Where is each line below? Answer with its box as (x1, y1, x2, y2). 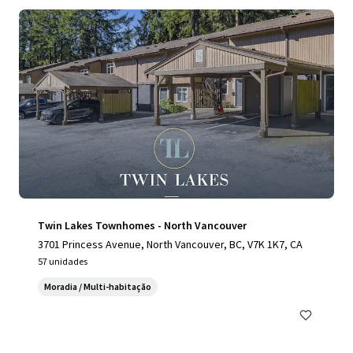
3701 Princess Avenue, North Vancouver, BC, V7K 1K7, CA (38, 237, 303, 251)
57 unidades (38, 255, 87, 267)
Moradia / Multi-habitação (44, 281, 151, 292)
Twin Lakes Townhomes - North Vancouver (38, 218, 247, 232)
